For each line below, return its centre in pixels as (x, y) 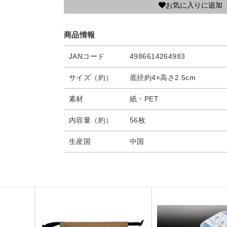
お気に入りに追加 (194, 5)
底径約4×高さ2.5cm (163, 78)
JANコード (87, 56)
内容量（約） (91, 120)
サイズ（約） (91, 78)
